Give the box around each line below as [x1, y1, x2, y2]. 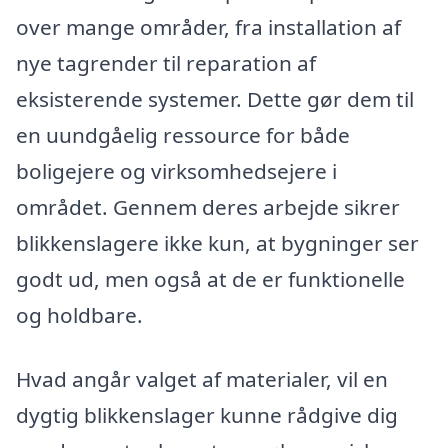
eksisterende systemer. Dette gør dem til [16, 85, 414, 114]
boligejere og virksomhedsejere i [16, 157, 337, 186]
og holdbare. [16, 301, 143, 330]
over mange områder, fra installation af [16, 13, 401, 42]
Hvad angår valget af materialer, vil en [16, 364, 388, 393]
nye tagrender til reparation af [16, 49, 316, 78]
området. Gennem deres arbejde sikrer [16, 193, 400, 222]
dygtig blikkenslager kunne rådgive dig [16, 400, 398, 429]
